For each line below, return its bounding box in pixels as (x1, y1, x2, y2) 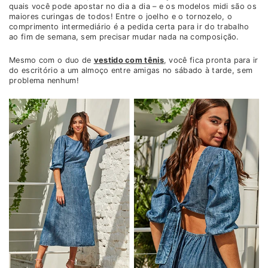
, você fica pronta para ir (163, 56, 258, 65)
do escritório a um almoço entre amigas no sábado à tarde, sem (9, 66, 253, 75)
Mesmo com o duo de (9, 56, 94, 65)
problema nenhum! (9, 76, 79, 86)
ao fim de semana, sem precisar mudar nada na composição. (9, 32, 239, 42)
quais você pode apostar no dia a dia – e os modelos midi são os (9, 2, 257, 11)
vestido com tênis (93, 56, 164, 65)
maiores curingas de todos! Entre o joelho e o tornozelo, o (9, 12, 233, 22)
